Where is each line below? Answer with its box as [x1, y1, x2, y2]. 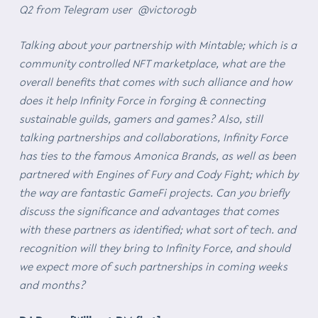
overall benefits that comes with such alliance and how [18, 73, 292, 89]
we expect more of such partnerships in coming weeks [18, 258, 287, 274]
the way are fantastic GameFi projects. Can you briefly [18, 184, 289, 200]
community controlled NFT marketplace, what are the [18, 55, 285, 71]
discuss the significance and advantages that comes [18, 202, 279, 219]
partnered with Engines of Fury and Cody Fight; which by [18, 165, 298, 182]
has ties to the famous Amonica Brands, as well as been [18, 147, 296, 163]
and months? [18, 276, 85, 292]
